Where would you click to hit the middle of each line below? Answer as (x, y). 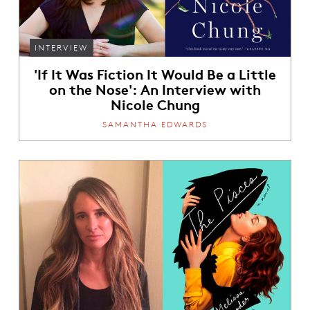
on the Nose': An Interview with (155, 89)
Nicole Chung (155, 104)
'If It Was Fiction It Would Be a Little (155, 73)
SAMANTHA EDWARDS (155, 124)
